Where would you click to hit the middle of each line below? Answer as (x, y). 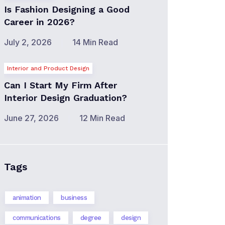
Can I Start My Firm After (61, 85)
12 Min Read (102, 118)
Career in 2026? (39, 22)
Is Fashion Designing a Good (67, 9)
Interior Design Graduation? (66, 98)
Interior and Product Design (48, 68)
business (74, 198)
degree (91, 218)
